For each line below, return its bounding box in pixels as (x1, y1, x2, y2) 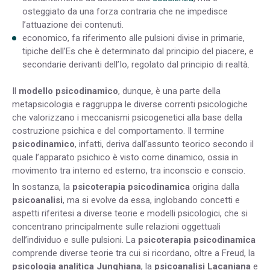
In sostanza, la (12, 181, 72, 193)
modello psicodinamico (19, 86, 118, 97)
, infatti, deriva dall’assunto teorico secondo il (75, 139, 254, 150)
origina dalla (190, 181, 239, 193)
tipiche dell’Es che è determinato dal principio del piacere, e (22, 45, 254, 57)
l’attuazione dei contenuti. (22, 19, 124, 30)
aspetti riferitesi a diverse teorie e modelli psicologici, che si (12, 208, 248, 219)
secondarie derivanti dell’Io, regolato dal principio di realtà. (22, 58, 250, 70)
